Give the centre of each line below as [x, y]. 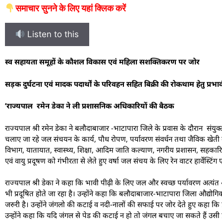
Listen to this [52, 34]
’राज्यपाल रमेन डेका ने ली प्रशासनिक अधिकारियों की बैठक [89, 106]
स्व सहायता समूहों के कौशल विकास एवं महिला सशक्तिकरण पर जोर [102, 62]
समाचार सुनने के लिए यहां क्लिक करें [70, 8]
